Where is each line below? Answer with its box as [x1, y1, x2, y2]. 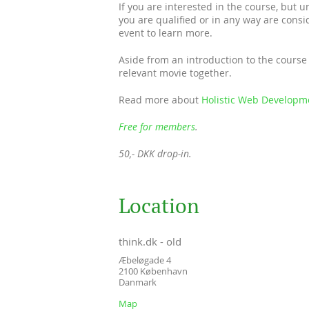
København [140, 264, 188, 277]
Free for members [119, 119, 195, 133]
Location [119, 192, 199, 219]
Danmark [119, 275, 157, 288]
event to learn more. [119, 26, 212, 39]
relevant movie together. [119, 66, 232, 79]
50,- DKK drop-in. [119, 146, 192, 160]
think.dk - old [119, 234, 181, 248]
